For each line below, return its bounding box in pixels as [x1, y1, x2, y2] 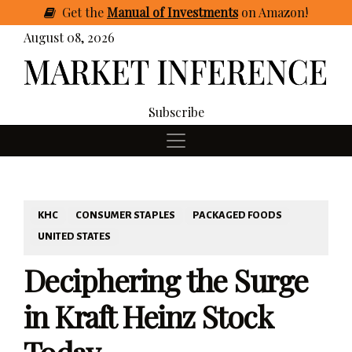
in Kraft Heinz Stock [24, 295, 273, 336]
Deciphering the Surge [24, 259, 308, 300]
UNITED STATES [38, 231, 111, 242]
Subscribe [148, 104, 204, 120]
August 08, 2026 [24, 29, 115, 46]
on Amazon [238, 4, 305, 20]
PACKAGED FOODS [192, 210, 282, 221]
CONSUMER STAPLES [75, 210, 175, 221]
